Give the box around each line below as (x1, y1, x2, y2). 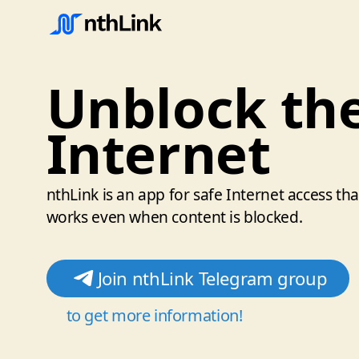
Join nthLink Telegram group (97, 265, 328, 290)
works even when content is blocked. (46, 206, 303, 228)
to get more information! (66, 304, 243, 326)
